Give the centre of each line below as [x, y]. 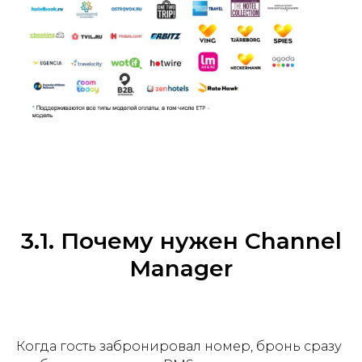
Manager [181, 269]
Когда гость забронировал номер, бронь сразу [179, 347]
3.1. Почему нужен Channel [181, 241]
